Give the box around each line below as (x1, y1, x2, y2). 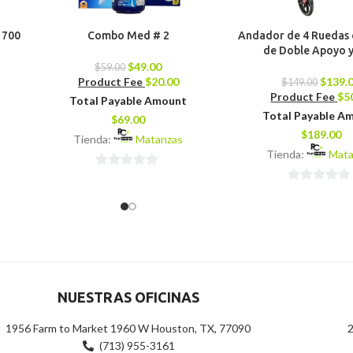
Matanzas (136, 132, 184, 147)
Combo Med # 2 (87, 29, 169, 43)
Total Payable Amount (69, 94, 188, 108)
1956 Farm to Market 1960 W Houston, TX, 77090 (6, 321, 251, 335)
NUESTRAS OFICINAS (58, 288, 199, 305)
